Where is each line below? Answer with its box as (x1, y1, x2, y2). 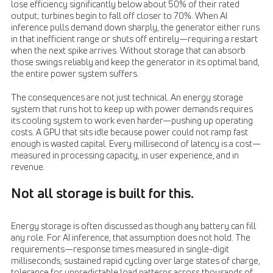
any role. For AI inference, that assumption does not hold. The (11, 232, 250, 244)
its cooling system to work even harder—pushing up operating (11, 115, 253, 127)
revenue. (11, 161, 45, 173)
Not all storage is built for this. (11, 184, 194, 202)
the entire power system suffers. (11, 68, 139, 80)
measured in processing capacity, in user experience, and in (11, 150, 239, 161)
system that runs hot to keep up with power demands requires (11, 104, 253, 115)
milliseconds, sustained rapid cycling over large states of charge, (11, 255, 260, 267)
